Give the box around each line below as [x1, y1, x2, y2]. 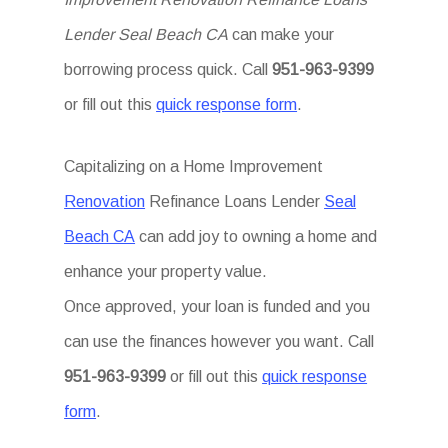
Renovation [64, 193, 146, 210]
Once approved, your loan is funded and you [64, 298, 371, 315]
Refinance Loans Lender [145, 193, 325, 210]
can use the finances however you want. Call [64, 333, 375, 350]
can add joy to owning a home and [135, 228, 378, 245]
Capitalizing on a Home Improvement [64, 158, 324, 175]
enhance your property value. [64, 263, 268, 280]
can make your [228, 26, 335, 43]
